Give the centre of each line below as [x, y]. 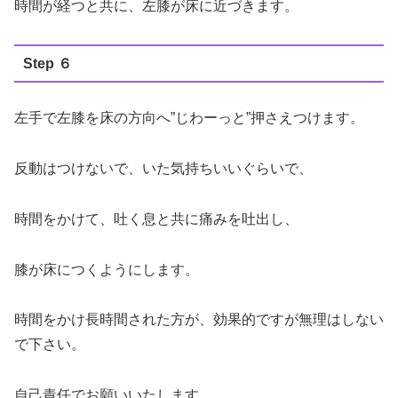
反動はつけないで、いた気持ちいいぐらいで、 [163, 168]
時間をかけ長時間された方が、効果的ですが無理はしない [199, 320]
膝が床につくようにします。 [107, 269]
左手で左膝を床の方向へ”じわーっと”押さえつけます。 [189, 118]
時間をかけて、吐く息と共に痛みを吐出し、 [156, 219]
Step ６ [47, 63]
